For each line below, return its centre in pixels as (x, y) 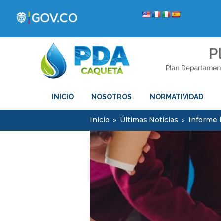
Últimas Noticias (149, 120)
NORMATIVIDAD (176, 97)
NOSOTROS (112, 97)
